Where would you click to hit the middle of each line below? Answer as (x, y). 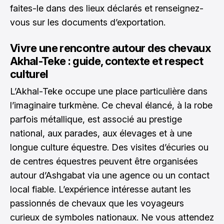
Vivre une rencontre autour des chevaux (110, 48)
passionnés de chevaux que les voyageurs (97, 203)
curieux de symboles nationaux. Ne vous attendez (112, 217)
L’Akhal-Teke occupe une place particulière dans (109, 91)
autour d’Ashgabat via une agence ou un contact (110, 175)
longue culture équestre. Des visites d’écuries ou (109, 147)
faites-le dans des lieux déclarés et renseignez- (107, 8)
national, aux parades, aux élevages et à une (101, 133)
